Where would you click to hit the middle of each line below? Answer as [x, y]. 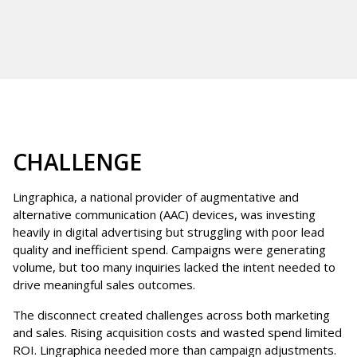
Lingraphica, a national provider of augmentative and [156, 197]
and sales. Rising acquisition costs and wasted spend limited [177, 333]
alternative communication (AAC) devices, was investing [164, 215]
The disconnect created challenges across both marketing [171, 315]
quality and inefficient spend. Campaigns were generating [169, 250]
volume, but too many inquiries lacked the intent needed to [174, 267]
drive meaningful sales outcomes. [104, 285]
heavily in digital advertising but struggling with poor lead [169, 232]
